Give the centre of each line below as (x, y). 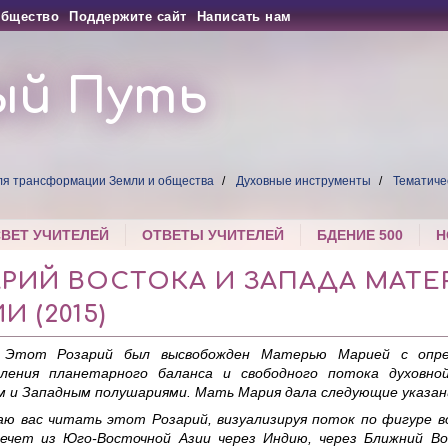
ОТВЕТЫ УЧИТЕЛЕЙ (213, 235)
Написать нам (244, 16)
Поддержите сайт (128, 16)
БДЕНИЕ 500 (360, 235)
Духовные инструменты (304, 181)
